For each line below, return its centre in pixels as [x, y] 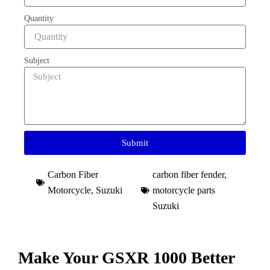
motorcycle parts [184, 190]
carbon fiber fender [188, 174]
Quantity [39, 18]
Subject [37, 61]
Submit [135, 143]
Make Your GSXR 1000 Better [126, 258]
